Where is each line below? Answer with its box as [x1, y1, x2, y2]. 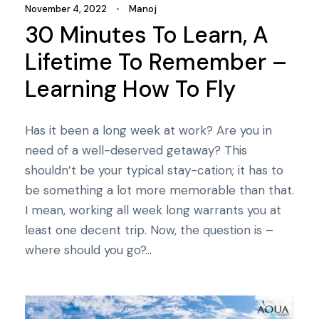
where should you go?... [25, 242, 152, 258]
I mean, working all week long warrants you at [25, 202, 281, 219]
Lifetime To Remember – [25, 47, 287, 78]
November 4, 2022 [25, 3, 107, 16]
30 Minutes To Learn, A [25, 20, 268, 51]
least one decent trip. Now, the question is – [25, 222, 273, 239]
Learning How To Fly [25, 74, 236, 105]
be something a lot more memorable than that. [25, 182, 294, 199]
